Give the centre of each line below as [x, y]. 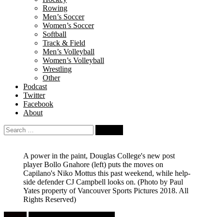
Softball [54, 34]
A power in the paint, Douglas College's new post [99, 156]
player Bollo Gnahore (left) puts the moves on [93, 164]
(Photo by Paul [160, 182]
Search [14, 129]
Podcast [35, 86]
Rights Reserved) [50, 199]
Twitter [34, 95]
